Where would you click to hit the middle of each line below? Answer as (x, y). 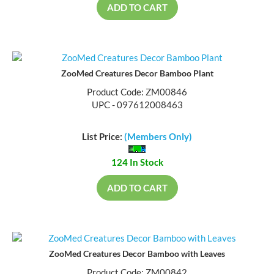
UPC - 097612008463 (137, 106)
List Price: (103, 138)
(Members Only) (158, 138)
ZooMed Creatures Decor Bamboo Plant (137, 74)
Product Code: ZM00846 (137, 93)
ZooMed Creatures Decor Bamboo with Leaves (137, 255)
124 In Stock (137, 164)
